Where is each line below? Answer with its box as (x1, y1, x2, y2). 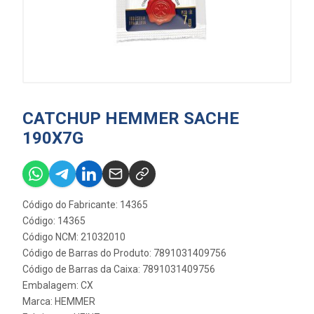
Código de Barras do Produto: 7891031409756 (22, 247, 226, 259)
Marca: (22, 296, 55, 307)
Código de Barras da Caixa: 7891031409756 (22, 264, 215, 275)
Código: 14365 (22, 215, 86, 226)
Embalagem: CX (22, 280, 93, 291)
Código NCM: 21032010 (22, 231, 125, 243)
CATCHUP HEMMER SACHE (22, 109, 239, 128)
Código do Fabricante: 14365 (22, 199, 148, 210)
